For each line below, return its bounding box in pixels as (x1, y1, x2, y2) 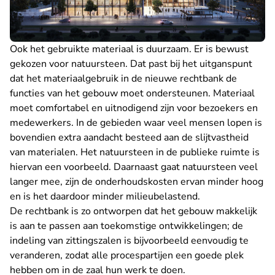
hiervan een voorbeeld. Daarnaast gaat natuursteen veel (10, 160, 258, 174)
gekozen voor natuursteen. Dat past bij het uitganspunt (10, 56, 252, 71)
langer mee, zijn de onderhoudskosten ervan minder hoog (10, 174, 263, 188)
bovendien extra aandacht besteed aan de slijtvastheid (10, 130, 249, 144)
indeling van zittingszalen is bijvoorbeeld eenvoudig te (10, 233, 249, 247)
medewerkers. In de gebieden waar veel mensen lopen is (10, 115, 262, 130)
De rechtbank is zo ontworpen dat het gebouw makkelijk (10, 204, 257, 218)
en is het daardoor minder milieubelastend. (10, 189, 200, 203)
